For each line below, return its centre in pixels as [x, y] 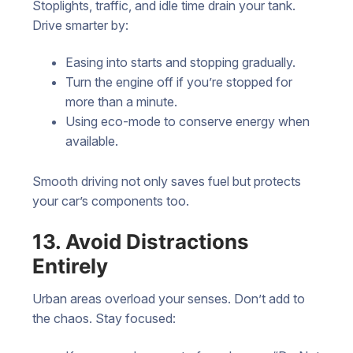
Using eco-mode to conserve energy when [187, 122]
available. [91, 141]
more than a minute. [121, 102]
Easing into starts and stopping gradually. [180, 63]
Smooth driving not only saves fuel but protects [167, 182]
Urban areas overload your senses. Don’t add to [169, 298]
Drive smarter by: [80, 25]
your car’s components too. [111, 201]
